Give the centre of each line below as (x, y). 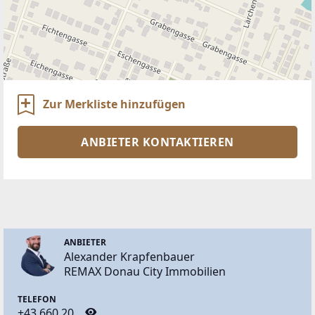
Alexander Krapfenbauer (129, 256)
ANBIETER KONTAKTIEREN (157, 142)
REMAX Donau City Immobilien (145, 271)
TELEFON (37, 299)
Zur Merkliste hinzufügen (114, 104)
